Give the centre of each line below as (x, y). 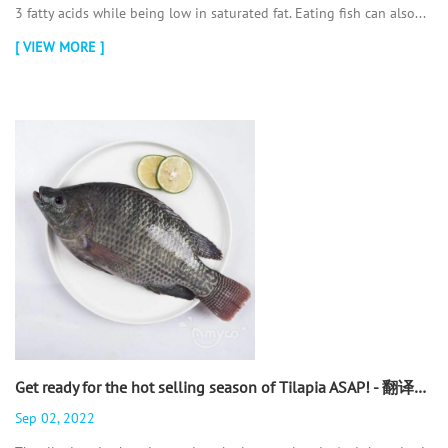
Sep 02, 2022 (55, 417)
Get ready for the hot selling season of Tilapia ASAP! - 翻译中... (420, 386)
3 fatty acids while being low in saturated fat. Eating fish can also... (220, 12)
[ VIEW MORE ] (59, 46)
